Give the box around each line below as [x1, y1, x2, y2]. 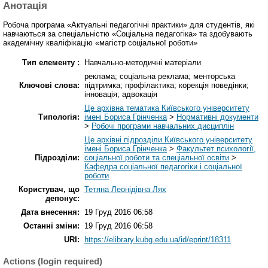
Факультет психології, [176, 144, 256, 154]
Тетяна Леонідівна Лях [84, 185, 166, 194]
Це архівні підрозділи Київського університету [84, 135, 252, 145]
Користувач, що [19, 185, 80, 194]
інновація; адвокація [84, 90, 157, 99]
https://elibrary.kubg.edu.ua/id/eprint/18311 [84, 235, 231, 245]
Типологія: [38, 112, 80, 122]
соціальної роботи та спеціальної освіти [84, 153, 229, 163]
